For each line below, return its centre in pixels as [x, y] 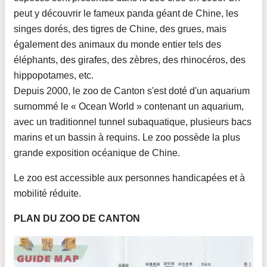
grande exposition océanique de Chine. [97, 153]
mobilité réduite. [47, 193]
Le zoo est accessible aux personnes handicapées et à [129, 178]
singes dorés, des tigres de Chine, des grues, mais [120, 29]
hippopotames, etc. [54, 75]
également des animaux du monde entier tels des [117, 44]
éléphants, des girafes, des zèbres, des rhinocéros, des [130, 60]
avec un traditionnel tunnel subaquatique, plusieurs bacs [133, 122]
